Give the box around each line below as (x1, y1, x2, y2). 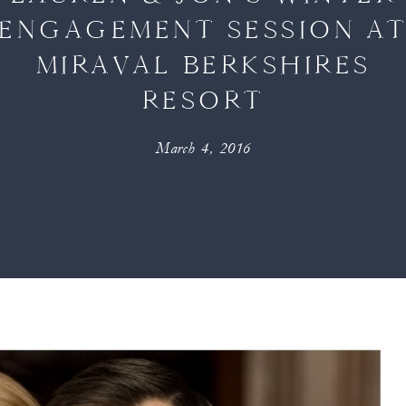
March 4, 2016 (155, 139, 252, 158)
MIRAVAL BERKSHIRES (35, 49, 372, 81)
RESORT (141, 84, 266, 116)
